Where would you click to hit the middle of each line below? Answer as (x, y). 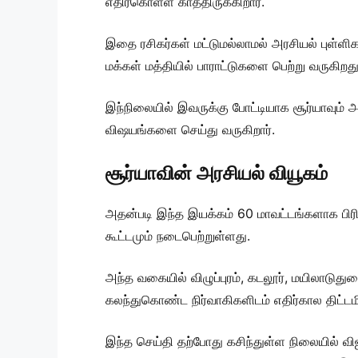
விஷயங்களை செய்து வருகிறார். (190, 130)
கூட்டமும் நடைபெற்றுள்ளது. (178, 236)
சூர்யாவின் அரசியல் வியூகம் (217, 173)
